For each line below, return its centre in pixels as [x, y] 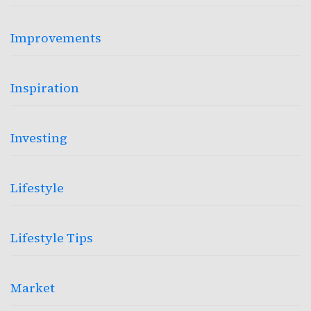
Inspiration [45, 87]
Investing [39, 137]
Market [33, 287]
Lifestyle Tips [52, 237]
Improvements [56, 37]
